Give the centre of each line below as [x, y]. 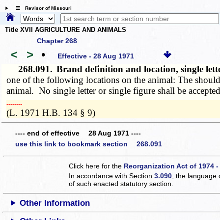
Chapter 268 [57, 41]
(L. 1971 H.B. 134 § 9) [51, 112]
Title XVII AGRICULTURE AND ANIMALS [66, 30]
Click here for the [96, 166]
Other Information [55, 203]
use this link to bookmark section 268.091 [89, 144]
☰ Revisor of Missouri [41, 8]
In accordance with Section [112, 176]
